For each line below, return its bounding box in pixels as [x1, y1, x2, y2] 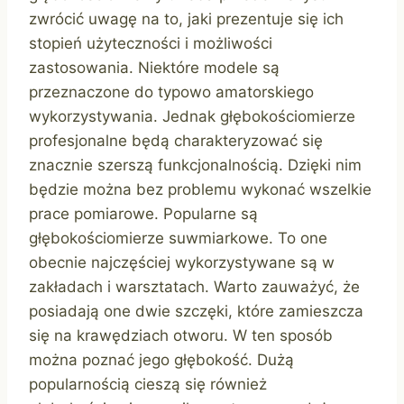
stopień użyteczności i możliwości [29, 34, 272, 53]
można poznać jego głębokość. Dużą [29, 351, 294, 370]
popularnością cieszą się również [29, 375, 267, 394]
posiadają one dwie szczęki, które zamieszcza [29, 302, 363, 321]
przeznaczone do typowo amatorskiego [29, 83, 314, 102]
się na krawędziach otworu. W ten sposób [29, 326, 333, 345]
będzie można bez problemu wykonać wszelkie [29, 180, 372, 199]
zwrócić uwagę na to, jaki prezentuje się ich [29, 10, 344, 29]
